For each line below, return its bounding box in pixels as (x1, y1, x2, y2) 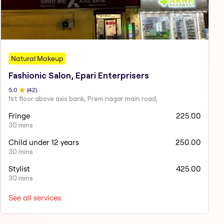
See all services (8, 193, 61, 203)
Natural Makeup (10, 54, 63, 63)
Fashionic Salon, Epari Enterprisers (8, 71, 149, 80)
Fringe (8, 111, 30, 121)
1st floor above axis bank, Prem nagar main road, (8, 94, 157, 103)
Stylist (8, 164, 30, 174)
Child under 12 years (8, 137, 79, 147)
